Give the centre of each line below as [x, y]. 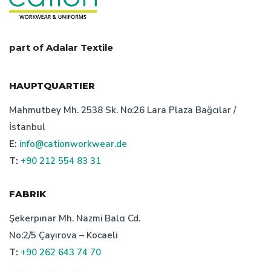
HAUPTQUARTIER [52, 86]
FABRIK [28, 194]
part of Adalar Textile [61, 48]
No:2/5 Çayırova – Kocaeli [63, 236]
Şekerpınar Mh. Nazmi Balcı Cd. [75, 219]
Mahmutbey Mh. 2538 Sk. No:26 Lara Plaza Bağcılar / [122, 110]
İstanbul [27, 127]
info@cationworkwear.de [73, 144]
